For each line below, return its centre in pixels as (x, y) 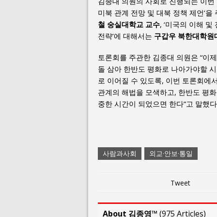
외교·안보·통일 (171, 153)
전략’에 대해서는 (126, 36)
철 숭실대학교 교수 (129, 24)
